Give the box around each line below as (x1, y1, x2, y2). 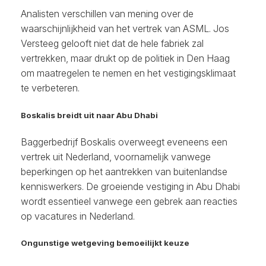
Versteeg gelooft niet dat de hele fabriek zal (21, 37, 204, 50)
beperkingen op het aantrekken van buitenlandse (21, 165, 227, 178)
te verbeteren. (21, 82, 80, 94)
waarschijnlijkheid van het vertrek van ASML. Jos (21, 23, 229, 35)
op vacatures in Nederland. (21, 210, 135, 222)
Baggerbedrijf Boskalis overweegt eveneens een (21, 135, 227, 148)
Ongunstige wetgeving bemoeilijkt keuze (21, 237, 189, 248)
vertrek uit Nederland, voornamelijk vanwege (21, 150, 211, 163)
